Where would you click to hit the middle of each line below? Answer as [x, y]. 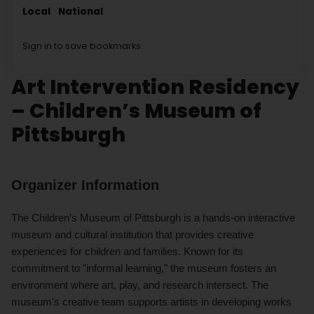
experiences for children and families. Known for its [127, 251]
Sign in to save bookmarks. [83, 46]
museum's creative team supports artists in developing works [151, 301]
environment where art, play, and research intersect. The [140, 285]
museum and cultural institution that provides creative [132, 234]
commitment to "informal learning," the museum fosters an [144, 268]
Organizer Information [85, 185]
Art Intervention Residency [155, 87]
